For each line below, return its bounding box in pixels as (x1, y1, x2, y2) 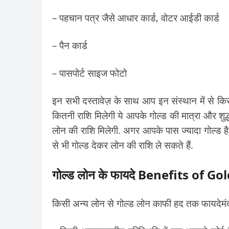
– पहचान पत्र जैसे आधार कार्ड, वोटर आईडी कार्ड (52, 11, 219, 24)
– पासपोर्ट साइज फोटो (52, 66, 127, 79)
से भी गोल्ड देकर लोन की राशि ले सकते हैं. (52, 139, 193, 151)
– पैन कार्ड (52, 39, 87, 52)
